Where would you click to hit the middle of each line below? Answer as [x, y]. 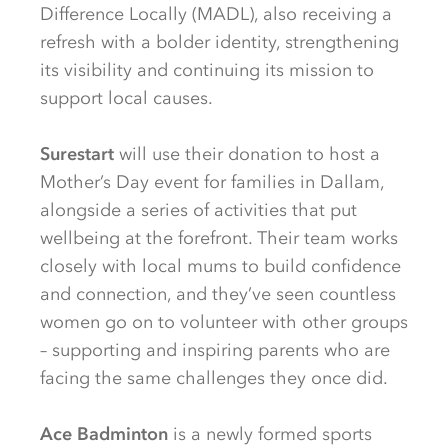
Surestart [77, 154]
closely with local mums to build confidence [220, 266]
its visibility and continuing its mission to [207, 70]
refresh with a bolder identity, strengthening [219, 42]
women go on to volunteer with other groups [224, 322]
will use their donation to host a [247, 154]
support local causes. [129, 98]
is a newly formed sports [270, 434]
